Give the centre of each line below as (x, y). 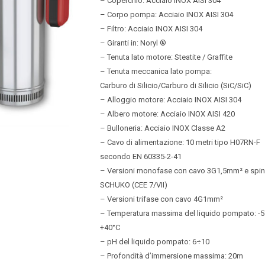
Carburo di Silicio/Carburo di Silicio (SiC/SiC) (176, 85)
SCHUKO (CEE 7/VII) (134, 185)
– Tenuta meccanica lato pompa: (156, 71)
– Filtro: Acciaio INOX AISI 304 (151, 29)
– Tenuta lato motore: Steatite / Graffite (166, 57)
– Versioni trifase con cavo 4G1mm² (161, 199)
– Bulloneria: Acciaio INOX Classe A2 (163, 128)
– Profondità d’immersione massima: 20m (172, 256)
